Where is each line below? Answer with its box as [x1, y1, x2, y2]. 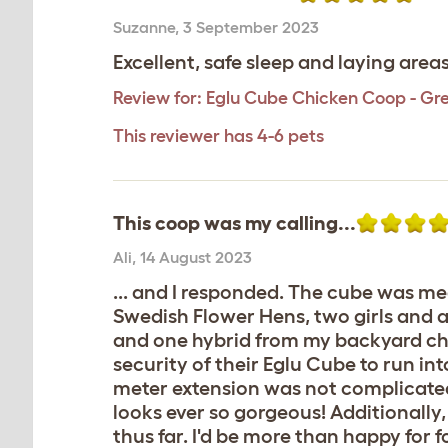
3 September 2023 [183, 18, 319, 36]
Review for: [113, 88, 202, 108]
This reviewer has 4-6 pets [113, 126, 324, 146]
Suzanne [113, 18, 175, 36]
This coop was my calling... [113, 212, 356, 234]
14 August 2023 [140, 248, 252, 266]
